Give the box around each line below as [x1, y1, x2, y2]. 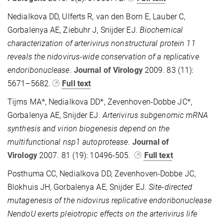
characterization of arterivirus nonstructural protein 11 [7, 38, 196, 48]
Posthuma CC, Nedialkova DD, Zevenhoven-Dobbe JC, [7, 168, 196, 178]
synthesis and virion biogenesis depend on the [7, 123, 170, 133]
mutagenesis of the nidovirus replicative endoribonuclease [7, 195, 212, 205]
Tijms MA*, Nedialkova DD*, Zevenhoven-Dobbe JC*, [7, 97, 192, 107]
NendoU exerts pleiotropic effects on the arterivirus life [7, 209, 197, 219]
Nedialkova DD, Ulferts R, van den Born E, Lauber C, [7, 11, 186, 21]
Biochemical [139, 25, 183, 35]
